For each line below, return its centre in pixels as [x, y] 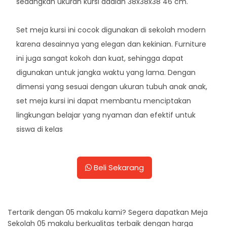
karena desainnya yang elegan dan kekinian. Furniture [111, 44]
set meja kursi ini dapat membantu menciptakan [104, 101]
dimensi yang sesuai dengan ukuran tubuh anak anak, [112, 86]
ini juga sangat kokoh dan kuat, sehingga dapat [100, 58]
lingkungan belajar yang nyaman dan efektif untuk [106, 115]
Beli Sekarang [118, 167]
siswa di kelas [40, 129]
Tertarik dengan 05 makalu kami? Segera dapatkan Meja [108, 212]
